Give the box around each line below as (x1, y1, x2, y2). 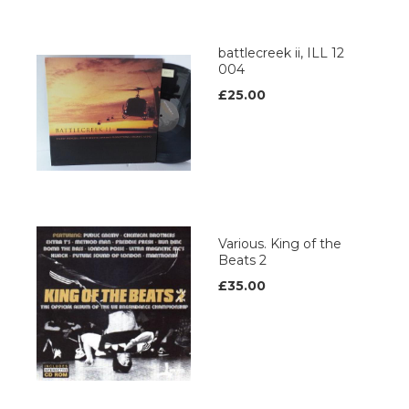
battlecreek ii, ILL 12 (218, 45, 344, 62)
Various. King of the (218, 236, 341, 253)
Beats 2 (218, 252, 267, 269)
